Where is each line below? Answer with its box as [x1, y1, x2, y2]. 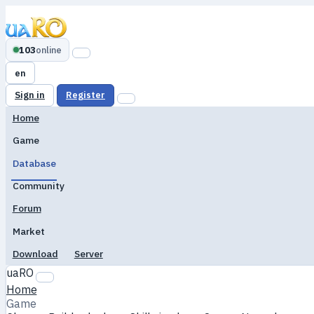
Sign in [15, 89, 45, 102]
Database [12, 156, 56, 170]
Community [12, 179, 64, 192]
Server [74, 247, 103, 261]
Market [12, 224, 45, 238]
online [36, 43, 62, 56]
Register [66, 89, 105, 102]
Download [12, 247, 58, 261]
